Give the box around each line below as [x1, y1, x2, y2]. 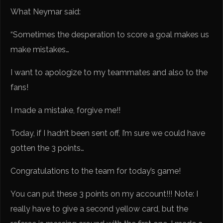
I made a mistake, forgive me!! [10, 105, 121, 115]
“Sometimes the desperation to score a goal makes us [10, 29, 210, 39]
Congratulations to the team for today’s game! [10, 166, 181, 176]
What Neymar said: [10, 6, 81, 16]
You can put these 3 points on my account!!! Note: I [10, 189, 199, 199]
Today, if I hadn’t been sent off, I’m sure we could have [10, 128, 206, 138]
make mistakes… [10, 44, 70, 54]
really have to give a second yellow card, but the [10, 204, 189, 214]
